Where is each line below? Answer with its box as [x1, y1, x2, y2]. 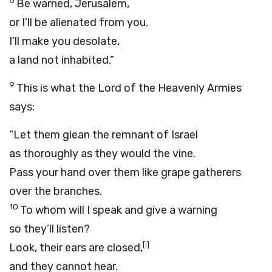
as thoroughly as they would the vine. [9, 147, 195, 160]
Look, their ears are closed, [9, 241, 143, 254]
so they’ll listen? [9, 222, 90, 236]
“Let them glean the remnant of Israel [9, 128, 198, 141]
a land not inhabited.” [9, 53, 114, 67]
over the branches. [9, 185, 102, 198]
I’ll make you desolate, [9, 35, 120, 48]
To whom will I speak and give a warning [20, 203, 217, 217]
